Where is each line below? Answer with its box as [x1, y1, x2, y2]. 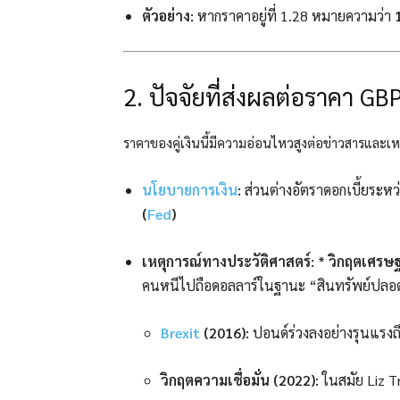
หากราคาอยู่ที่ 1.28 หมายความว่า [194, 6, 395, 26]
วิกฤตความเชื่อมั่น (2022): [161, 371, 319, 390]
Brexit [161, 323, 200, 343]
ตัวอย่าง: [142, 6, 194, 26]
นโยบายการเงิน [142, 180, 237, 200]
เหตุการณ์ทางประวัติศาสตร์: [142, 252, 314, 271]
